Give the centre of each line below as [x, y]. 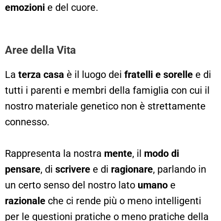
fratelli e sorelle [159, 74]
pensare [23, 169]
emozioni [25, 7]
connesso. [27, 122]
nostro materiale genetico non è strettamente [105, 106]
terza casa [41, 74]
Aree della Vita [40, 50]
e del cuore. [72, 7]
